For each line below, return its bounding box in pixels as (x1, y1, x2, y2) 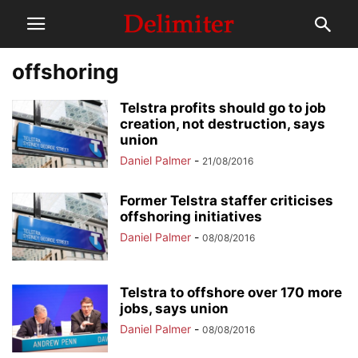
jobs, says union (120, 300, 229, 316)
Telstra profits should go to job (120, 100, 326, 116)
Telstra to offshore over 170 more (120, 284, 342, 300)
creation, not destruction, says (120, 116, 325, 132)
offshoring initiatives (120, 209, 262, 225)
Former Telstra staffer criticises (120, 193, 333, 209)
